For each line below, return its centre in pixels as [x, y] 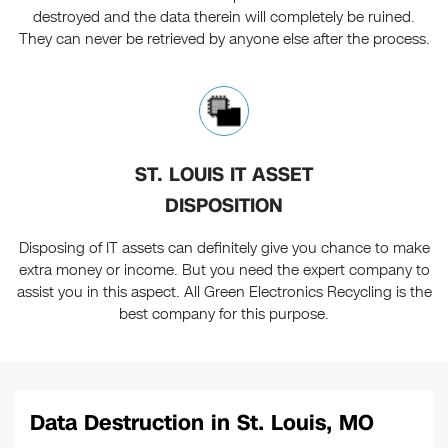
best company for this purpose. [224, 314]
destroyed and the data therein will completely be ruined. [224, 17]
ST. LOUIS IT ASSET [224, 175]
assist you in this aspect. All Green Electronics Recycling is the [224, 292]
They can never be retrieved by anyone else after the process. [224, 39]
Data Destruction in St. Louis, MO [202, 423]
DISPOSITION [224, 206]
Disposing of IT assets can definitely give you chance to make [224, 248]
